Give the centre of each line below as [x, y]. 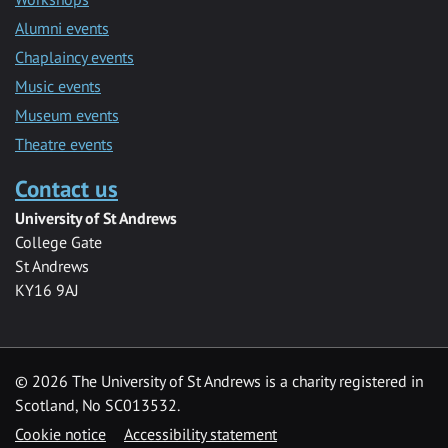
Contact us [66, 188]
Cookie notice [60, 433]
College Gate [58, 241]
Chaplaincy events [74, 56]
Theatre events [64, 143]
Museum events [67, 114]
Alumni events [62, 27]
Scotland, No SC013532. [97, 404]
